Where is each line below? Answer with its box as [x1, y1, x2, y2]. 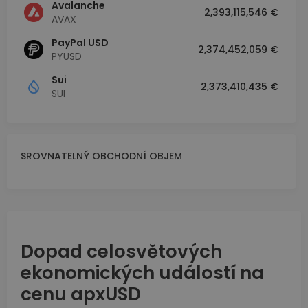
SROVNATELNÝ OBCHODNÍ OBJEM [21, 149, 182, 164]
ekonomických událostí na [21, 261, 264, 286]
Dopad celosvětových [21, 239, 222, 265]
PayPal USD [52, 36, 109, 50]
